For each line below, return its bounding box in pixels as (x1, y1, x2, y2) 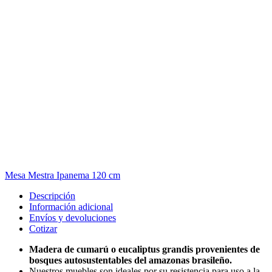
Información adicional (29, 201, 113, 212)
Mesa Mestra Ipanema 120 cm (5, 169, 120, 180)
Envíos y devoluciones (29, 212, 116, 223)
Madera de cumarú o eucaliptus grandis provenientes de (29, 243, 260, 254)
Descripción (29, 190, 75, 201)
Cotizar (29, 223, 57, 234)
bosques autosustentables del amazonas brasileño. (29, 254, 232, 265)
